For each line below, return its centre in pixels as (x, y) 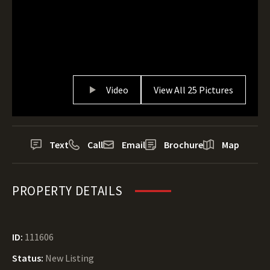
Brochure (184, 145)
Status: (29, 258)
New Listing (70, 258)
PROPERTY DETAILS (68, 191)
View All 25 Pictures (193, 90)
